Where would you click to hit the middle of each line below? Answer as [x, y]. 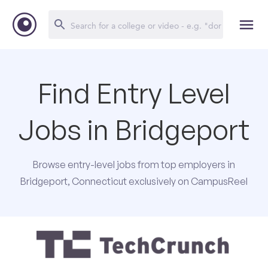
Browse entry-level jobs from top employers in [134, 164]
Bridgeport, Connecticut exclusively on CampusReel [134, 181]
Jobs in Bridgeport [134, 129]
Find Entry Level [134, 93]
